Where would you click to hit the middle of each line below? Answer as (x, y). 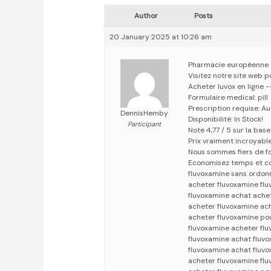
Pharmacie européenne (229, 65)
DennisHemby (145, 113)
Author (146, 16)
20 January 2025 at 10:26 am (161, 37)
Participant (145, 124)
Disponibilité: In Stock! (226, 119)
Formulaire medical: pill (228, 98)
